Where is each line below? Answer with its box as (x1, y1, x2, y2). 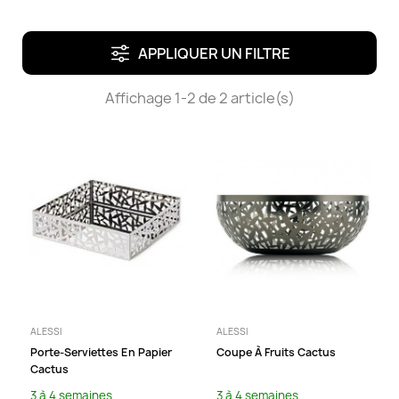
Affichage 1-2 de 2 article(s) (104, 88, 295, 108)
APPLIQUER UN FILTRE (137, 44, 290, 63)
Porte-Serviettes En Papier (30, 344, 172, 360)
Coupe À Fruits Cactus (216, 344, 336, 360)
